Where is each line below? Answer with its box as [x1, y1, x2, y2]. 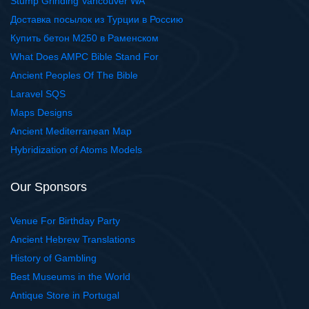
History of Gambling [10, 252, 97, 264]
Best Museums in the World [10, 271, 130, 283]
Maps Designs [10, 107, 72, 119]
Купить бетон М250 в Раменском [10, 32, 159, 44]
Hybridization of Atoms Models [10, 144, 142, 156]
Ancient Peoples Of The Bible [10, 70, 138, 81]
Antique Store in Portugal [10, 290, 119, 301]
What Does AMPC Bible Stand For [10, 51, 159, 63]
